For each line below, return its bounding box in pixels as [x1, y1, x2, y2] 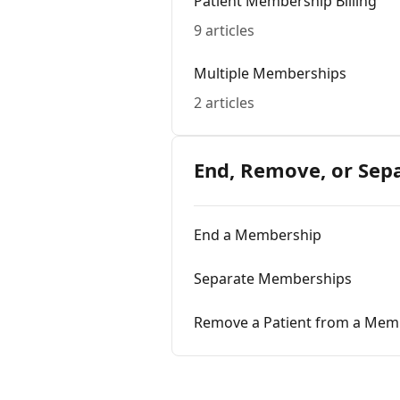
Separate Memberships [194, 269, 352, 288]
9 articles [194, 21, 254, 40]
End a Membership [194, 225, 321, 245]
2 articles [194, 93, 254, 112]
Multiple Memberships [194, 63, 346, 83]
